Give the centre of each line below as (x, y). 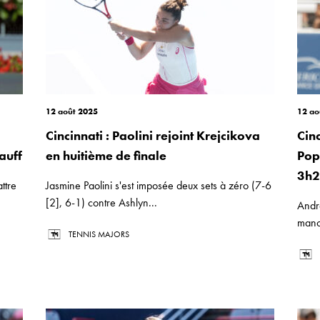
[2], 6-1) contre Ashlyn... (101, 202)
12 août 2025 (72, 111)
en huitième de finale (106, 155)
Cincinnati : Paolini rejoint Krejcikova (153, 135)
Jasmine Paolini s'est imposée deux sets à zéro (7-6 (159, 185)
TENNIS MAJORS (99, 234)
